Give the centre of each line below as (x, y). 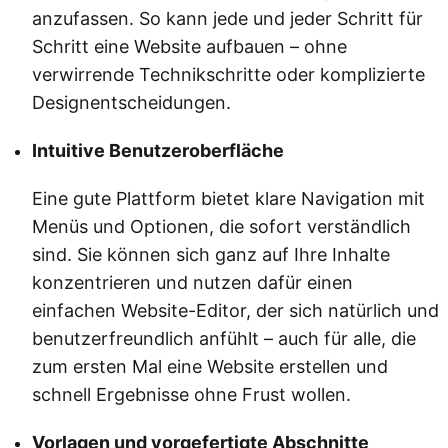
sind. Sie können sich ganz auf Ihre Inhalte (211, 255)
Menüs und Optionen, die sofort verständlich (221, 227)
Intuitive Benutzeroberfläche (158, 151)
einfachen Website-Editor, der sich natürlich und (235, 311)
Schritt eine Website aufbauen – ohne (189, 47)
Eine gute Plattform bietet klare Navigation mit (228, 199)
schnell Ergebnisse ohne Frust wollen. (191, 395)
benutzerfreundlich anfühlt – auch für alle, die (224, 339)
